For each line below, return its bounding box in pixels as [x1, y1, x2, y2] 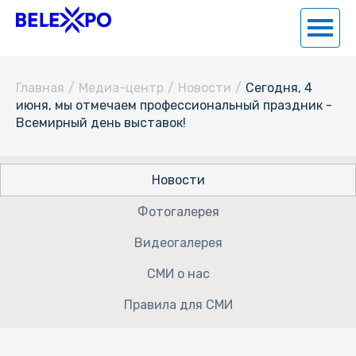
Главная [16, 80, 64, 95]
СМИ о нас [146, 266, 210, 281]
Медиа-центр [79, 80, 164, 95]
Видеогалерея [133, 235, 222, 250]
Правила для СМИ [123, 297, 233, 312]
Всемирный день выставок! [16, 115, 186, 130]
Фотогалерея [137, 204, 219, 219]
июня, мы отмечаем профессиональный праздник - [16, 98, 332, 113]
